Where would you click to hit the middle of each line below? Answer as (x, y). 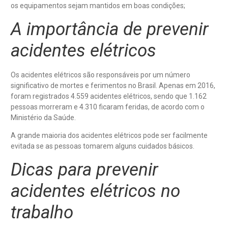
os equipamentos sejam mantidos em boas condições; (98, 6)
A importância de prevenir (110, 29)
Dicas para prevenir (84, 169)
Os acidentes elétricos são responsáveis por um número (101, 75)
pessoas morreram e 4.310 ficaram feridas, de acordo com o (108, 107)
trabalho (42, 212)
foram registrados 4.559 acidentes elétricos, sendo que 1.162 (109, 96)
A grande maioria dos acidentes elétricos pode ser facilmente (109, 136)
